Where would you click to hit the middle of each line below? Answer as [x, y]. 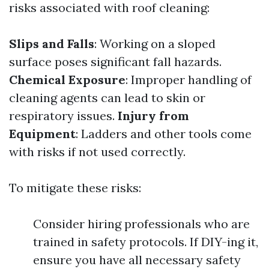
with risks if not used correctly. [97, 152]
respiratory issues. [63, 116]
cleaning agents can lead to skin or [107, 98]
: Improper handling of [189, 80]
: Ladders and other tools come [164, 134]
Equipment [42, 134]
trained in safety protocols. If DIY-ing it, [146, 242]
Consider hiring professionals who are [141, 224]
